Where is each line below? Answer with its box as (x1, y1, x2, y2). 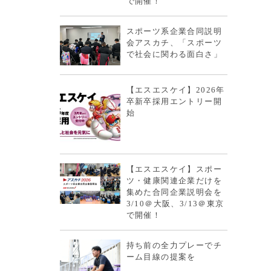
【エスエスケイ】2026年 (126, 85, 225, 95)
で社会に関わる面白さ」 (126, 49, 222, 59)
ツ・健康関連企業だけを (126, 176, 222, 186)
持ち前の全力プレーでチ (126, 241, 222, 250)
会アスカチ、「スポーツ (126, 38, 222, 47)
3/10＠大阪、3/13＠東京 (126, 199, 224, 209)
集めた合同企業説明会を (126, 188, 222, 197)
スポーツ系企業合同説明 (126, 26, 222, 36)
